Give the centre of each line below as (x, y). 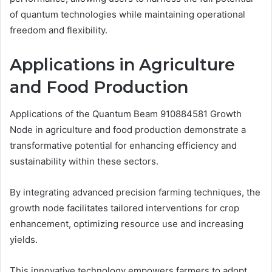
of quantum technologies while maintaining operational (127, 14)
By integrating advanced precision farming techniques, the (135, 192)
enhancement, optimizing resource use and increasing (127, 224)
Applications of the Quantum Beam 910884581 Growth (126, 114)
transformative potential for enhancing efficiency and (123, 146)
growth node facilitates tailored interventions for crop (124, 208)
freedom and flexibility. (59, 30)
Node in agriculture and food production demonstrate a (128, 130)
